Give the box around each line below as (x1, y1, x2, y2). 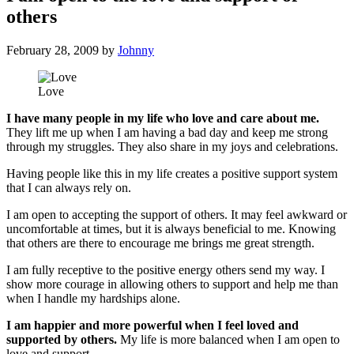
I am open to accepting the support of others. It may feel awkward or (6, 208, 347, 222)
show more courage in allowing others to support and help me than (6, 277, 338, 292)
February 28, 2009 (6, 43, 99, 58)
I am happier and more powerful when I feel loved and (6, 318, 299, 333)
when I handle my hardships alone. (6, 292, 180, 306)
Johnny (118, 43, 154, 58)
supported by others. (6, 333, 117, 347)
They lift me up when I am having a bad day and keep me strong (6, 126, 328, 140)
